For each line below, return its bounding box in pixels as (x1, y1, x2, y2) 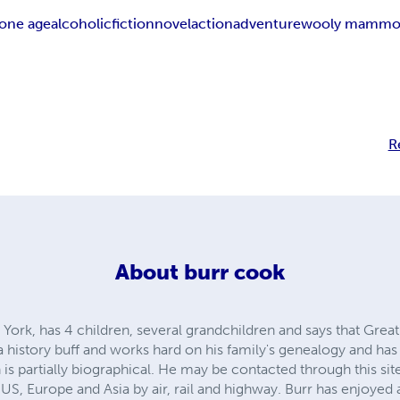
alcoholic (51, 15, 112, 33)
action (191, 15, 234, 33)
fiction (112, 15, 155, 33)
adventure (233, 15, 302, 33)
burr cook (183, 259, 285, 286)
